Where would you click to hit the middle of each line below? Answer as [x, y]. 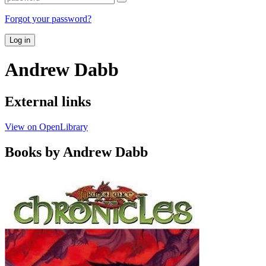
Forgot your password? [48, 18]
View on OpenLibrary [46, 126]
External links [48, 101]
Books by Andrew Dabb [76, 152]
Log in [20, 40]
